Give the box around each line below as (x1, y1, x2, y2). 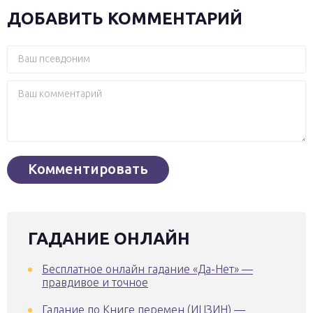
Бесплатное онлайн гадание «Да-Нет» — (42, 263, 253, 275)
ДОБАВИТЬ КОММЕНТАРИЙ (7, 9, 242, 28)
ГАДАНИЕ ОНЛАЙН (28, 229, 190, 248)
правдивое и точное (42, 276, 148, 289)
